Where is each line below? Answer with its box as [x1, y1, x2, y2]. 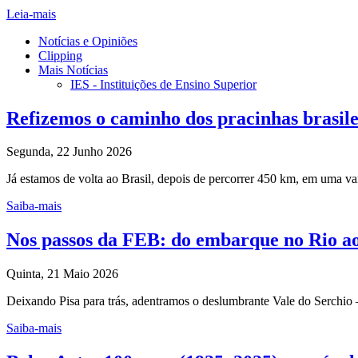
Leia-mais [6, 6, 56, 21]
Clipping [38, 48, 82, 62]
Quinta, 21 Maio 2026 [6, 267, 118, 281]
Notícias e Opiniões [38, 34, 137, 48]
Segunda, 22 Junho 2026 [6, 145, 132, 159]
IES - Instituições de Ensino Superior [70, 77, 257, 91]
